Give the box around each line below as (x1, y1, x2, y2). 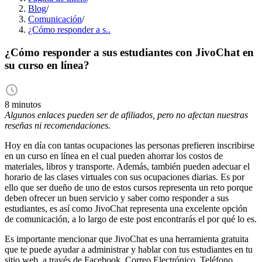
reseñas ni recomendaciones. (5, 120, 111, 131)
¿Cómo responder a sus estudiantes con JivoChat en (5, 46, 254, 58)
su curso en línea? (5, 58, 89, 71)
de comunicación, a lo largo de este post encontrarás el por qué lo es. (5, 214, 257, 225)
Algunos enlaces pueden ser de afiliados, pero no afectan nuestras (5, 110, 248, 120)
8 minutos (5, 99, 41, 110)
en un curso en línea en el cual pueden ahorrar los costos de (5, 151, 223, 161)
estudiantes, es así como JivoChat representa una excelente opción (5, 204, 247, 214)
